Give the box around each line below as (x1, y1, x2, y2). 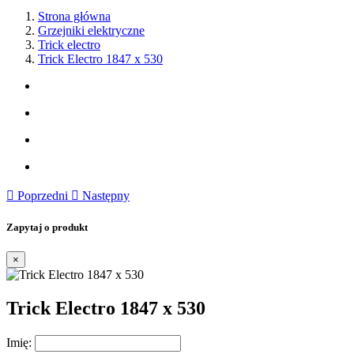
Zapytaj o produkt (6, 221, 88, 234)
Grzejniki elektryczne (38, 24, 145, 37)
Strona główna (38, 9, 111, 23)
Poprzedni (17, 189, 68, 202)
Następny (82, 189, 130, 202)
